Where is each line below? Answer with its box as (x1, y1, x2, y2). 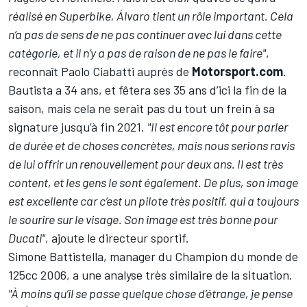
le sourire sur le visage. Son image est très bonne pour (8, 212, 278, 228)
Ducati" (8, 230, 45, 246)
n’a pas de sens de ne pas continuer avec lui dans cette (8, 27, 282, 42)
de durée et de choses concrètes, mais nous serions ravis (8, 138, 295, 153)
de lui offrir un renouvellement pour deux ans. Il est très (8, 156, 283, 172)
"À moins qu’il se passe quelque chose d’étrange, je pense (8, 286, 293, 302)
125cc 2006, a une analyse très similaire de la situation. (8, 267, 293, 283)
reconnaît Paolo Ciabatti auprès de (8, 64, 192, 79)
